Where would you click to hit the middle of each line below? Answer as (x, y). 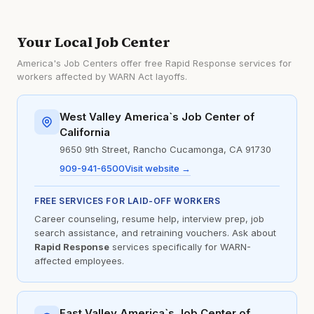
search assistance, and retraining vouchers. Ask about (155, 233)
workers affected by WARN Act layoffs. (102, 76)
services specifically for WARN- (180, 247)
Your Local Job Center (94, 42)
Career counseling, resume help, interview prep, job (149, 219)
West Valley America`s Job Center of (157, 117)
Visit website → (158, 168)
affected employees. (79, 261)
